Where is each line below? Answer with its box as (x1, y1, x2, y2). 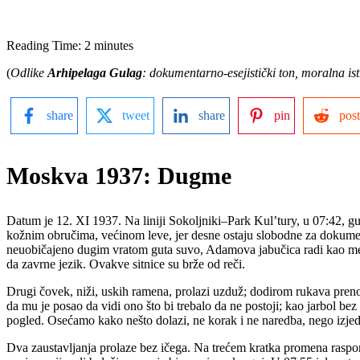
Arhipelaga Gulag (47, 65, 142, 80)
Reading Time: (6, 38, 84, 52)
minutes (94, 38, 133, 52)
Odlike (10, 65, 47, 80)
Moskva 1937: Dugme (6, 162, 231, 189)
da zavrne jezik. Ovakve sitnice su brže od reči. (6, 256, 245, 271)
